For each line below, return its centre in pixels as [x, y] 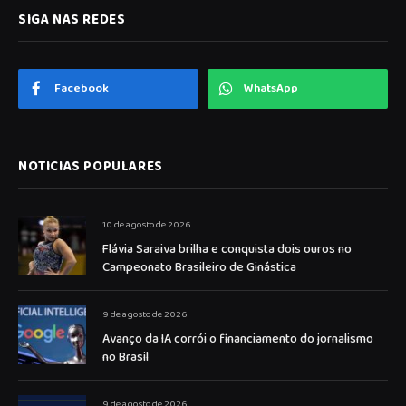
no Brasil [126, 358]
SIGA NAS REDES [72, 20]
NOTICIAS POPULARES [91, 167]
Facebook [82, 89]
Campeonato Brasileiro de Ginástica [199, 268]
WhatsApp [271, 89]
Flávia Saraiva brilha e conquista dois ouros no [227, 250]
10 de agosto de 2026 [146, 225]
